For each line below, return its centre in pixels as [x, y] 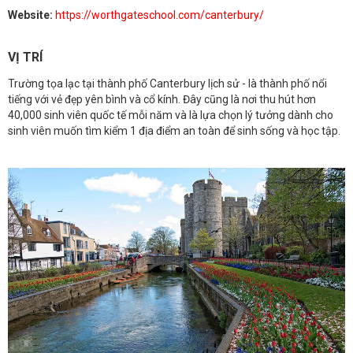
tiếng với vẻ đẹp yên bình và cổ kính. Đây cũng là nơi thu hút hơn [162, 100]
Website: [32, 15]
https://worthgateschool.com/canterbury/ [160, 15]
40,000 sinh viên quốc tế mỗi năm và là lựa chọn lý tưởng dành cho [171, 115]
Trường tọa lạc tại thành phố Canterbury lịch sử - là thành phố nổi [167, 84]
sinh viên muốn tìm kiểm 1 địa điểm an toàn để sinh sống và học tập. [174, 131]
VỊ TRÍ [25, 57]
